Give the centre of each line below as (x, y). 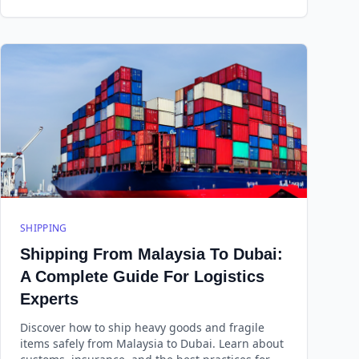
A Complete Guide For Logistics (142, 276)
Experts (49, 299)
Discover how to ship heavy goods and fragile (142, 327)
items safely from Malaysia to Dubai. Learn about (152, 343)
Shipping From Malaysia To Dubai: (151, 254)
